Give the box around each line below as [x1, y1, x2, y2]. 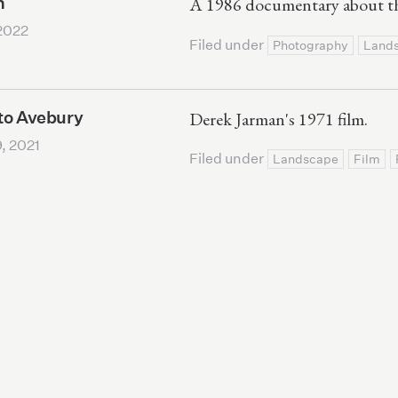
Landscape [273, 151, 339, 168]
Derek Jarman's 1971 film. [189, 107, 369, 131]
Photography [273, 36, 349, 53]
